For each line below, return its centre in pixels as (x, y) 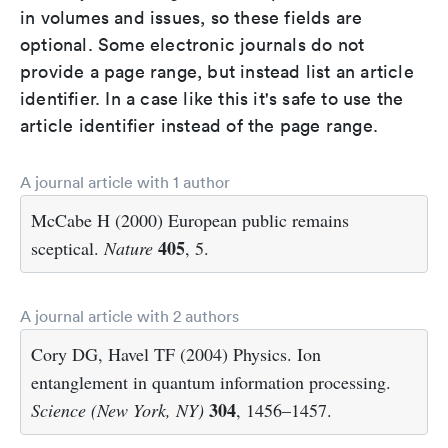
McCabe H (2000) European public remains (190, 220)
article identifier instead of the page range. (199, 125)
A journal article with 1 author (125, 182)
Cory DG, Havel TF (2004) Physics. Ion (176, 354)
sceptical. (67, 248)
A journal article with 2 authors (129, 316)
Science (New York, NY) (117, 410)
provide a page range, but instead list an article (217, 71)
